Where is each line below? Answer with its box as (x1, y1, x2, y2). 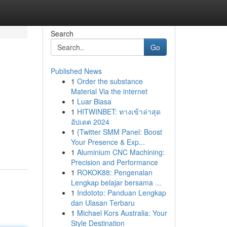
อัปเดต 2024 (70, 117, 109, 127)
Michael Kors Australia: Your (77, 208, 167, 218)
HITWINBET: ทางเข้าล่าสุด (77, 106, 161, 117)
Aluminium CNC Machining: (77, 147, 165, 157)
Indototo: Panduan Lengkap (77, 187, 166, 198)
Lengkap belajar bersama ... (70, 177, 161, 187)
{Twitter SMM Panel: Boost (77, 127, 162, 137)
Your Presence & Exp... (70, 137, 145, 147)
